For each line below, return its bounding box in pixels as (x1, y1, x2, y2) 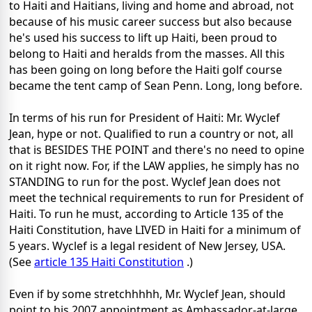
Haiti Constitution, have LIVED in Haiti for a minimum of (9, 222, 301, 238)
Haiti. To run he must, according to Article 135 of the (9, 206, 283, 222)
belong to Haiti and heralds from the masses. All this (9, 46, 285, 62)
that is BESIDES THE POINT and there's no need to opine (9, 142, 304, 158)
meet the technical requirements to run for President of (9, 190, 304, 206)
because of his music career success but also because (9, 14, 292, 30)
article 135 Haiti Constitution (34, 254, 184, 270)
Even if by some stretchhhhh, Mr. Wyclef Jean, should (9, 286, 286, 302)
